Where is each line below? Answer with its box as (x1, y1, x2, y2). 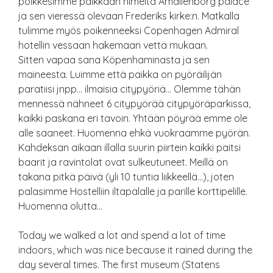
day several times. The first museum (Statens (18, 258, 220, 271)
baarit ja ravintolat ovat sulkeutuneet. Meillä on (18, 156, 228, 168)
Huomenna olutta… (18, 200, 102, 212)
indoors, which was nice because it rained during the (18, 244, 252, 256)
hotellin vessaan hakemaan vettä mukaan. (18, 39, 208, 51)
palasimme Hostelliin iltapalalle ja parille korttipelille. (18, 185, 247, 197)
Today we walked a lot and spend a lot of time (18, 229, 225, 241)
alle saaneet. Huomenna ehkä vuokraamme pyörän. (18, 127, 250, 139)
